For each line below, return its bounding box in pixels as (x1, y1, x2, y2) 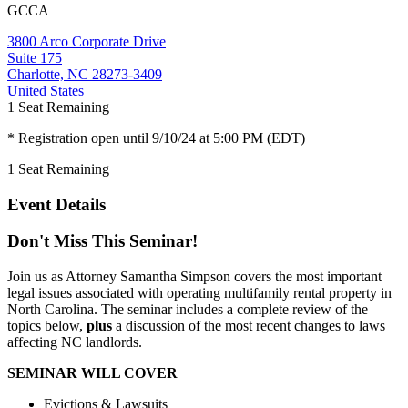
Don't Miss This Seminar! (7, 231, 198, 251)
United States (7, 82, 84, 98)
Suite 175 (7, 49, 62, 66)
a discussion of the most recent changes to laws (116, 318, 385, 334)
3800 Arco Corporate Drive (7, 33, 166, 49)
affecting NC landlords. (7, 334, 146, 351)
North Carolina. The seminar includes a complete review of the (7, 301, 368, 318)
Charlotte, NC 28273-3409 (7, 66, 162, 82)
